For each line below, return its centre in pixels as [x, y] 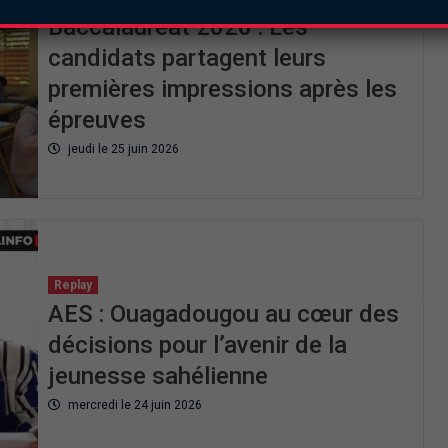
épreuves [96, 119]
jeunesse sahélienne [157, 376]
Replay [72, 285]
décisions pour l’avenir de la [197, 345]
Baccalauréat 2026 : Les [177, 26]
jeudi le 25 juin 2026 [121, 148]
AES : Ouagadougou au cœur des [223, 314]
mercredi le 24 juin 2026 [133, 405]
